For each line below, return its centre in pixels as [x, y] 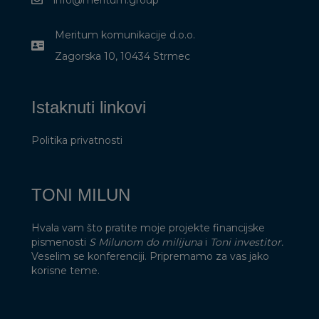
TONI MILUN [81, 195]
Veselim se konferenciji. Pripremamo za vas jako [150, 257]
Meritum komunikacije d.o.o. [125, 35]
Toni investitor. [247, 242]
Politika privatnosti [77, 141]
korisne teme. [66, 271]
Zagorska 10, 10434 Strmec [122, 57]
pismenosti [60, 242]
